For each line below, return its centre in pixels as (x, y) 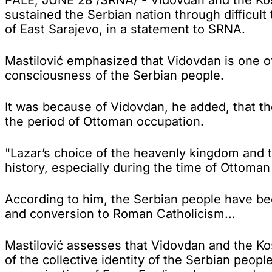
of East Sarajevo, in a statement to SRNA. (125, 29)
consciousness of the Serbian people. (114, 75)
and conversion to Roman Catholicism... (120, 213)
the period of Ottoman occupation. (104, 121)
